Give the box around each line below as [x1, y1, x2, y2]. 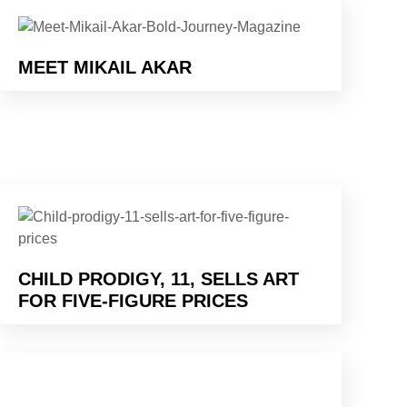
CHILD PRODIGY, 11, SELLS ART [18, 268, 299, 289]
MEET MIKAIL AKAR [18, 56, 192, 77]
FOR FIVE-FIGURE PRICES [18, 290, 248, 311]
